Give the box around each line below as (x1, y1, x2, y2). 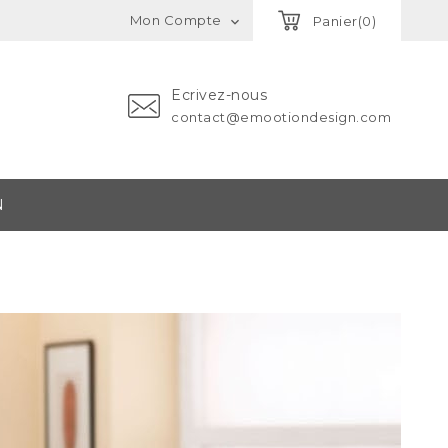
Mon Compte (129, 12, 222, 28)
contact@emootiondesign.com (171, 109, 391, 125)
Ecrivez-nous (171, 86, 267, 104)
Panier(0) (312, 13, 376, 29)
